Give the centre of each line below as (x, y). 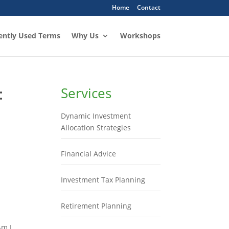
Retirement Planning (96, 206)
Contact (148, 7)
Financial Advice (89, 154)
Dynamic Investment (96, 116)
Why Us (85, 36)
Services (86, 93)
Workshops (140, 36)
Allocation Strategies (96, 128)
